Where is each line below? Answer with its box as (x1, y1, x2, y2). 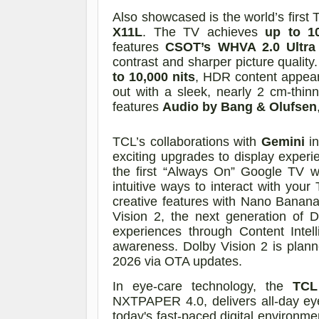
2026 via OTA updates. (113, 253, 242, 268)
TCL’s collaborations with (113, 134, 261, 149)
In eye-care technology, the (113, 278, 293, 293)
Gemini (261, 134, 305, 149)
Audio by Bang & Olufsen (162, 99, 317, 114)
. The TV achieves (142, 24, 265, 39)
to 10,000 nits (113, 69, 195, 84)
